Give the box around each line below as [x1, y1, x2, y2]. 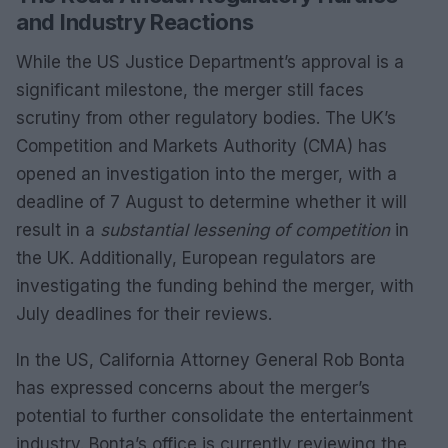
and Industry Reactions [16, 9, 254, 35]
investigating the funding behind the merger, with [16, 276, 414, 296]
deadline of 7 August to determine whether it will [16, 192, 407, 212]
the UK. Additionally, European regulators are [16, 248, 376, 268]
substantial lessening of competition [100, 220, 390, 240]
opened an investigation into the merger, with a [16, 164, 397, 184]
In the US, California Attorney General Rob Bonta [16, 350, 405, 370]
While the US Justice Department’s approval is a [16, 52, 404, 72]
